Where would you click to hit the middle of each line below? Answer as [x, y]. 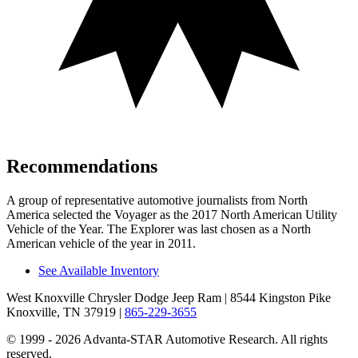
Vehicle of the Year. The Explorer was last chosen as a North [159, 229]
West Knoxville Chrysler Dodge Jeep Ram [114, 298]
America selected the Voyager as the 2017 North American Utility [172, 215]
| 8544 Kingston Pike [276, 298]
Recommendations [82, 167]
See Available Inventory [99, 271]
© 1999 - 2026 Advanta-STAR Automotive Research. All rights [167, 340]
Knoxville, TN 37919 [61, 312]
